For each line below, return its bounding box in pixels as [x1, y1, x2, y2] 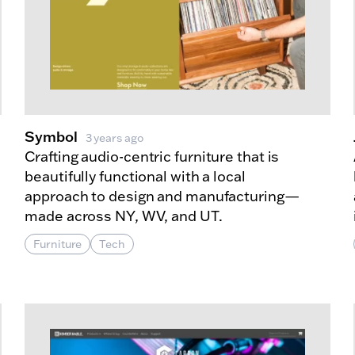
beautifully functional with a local [25, 166, 246, 185]
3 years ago [85, 130, 143, 145]
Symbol [25, 126, 78, 146]
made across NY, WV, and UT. [25, 206, 223, 225]
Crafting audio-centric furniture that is [25, 147, 280, 166]
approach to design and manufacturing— [25, 186, 300, 205]
